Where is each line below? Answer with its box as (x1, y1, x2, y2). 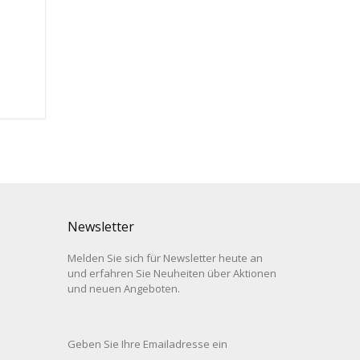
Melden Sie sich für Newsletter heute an (67, 251, 263, 266)
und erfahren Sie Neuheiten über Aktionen (67, 266, 276, 281)
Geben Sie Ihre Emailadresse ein (67, 337, 227, 352)
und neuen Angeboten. (67, 281, 180, 297)
